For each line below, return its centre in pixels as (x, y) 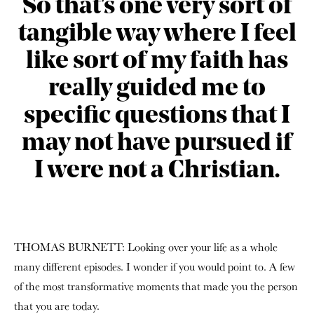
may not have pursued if (157, 144)
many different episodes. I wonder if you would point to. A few (155, 267)
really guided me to (157, 89)
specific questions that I (157, 116)
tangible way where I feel (157, 34)
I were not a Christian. (157, 171)
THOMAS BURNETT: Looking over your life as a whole (146, 247)
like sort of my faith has (157, 62)
